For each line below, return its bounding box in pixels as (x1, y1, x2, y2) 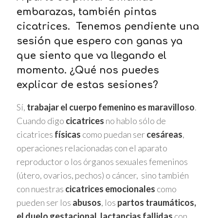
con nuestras (16, 183, 65, 194)
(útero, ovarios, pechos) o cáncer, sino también (16, 169, 189, 181)
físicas (54, 128, 81, 140)
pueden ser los (16, 197, 73, 208)
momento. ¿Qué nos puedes (16, 65, 159, 76)
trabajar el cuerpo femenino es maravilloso (26, 101, 195, 112)
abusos (72, 197, 101, 208)
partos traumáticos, (117, 197, 196, 208)
